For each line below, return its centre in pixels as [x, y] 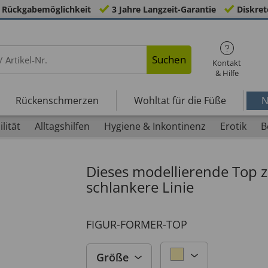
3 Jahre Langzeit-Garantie [164, 9]
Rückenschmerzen [57, 100]
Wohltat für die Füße [180, 100]
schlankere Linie [140, 187]
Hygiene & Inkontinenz [155, 126]
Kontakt [227, 63]
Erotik [233, 126]
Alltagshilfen [62, 126]
